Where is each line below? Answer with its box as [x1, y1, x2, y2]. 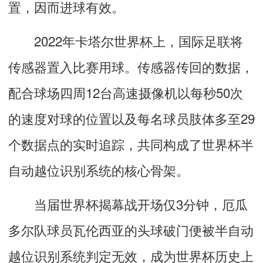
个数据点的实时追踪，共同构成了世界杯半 [8, 134, 254, 153]
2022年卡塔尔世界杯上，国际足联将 [8, 31, 243, 50]
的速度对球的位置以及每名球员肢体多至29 [8, 108, 255, 127]
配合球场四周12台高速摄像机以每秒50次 [8, 82, 243, 102]
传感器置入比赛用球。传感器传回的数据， [8, 56, 254, 76]
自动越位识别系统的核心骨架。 [8, 160, 189, 179]
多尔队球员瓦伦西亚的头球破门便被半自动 [8, 220, 254, 239]
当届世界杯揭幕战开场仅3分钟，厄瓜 [8, 194, 248, 213]
